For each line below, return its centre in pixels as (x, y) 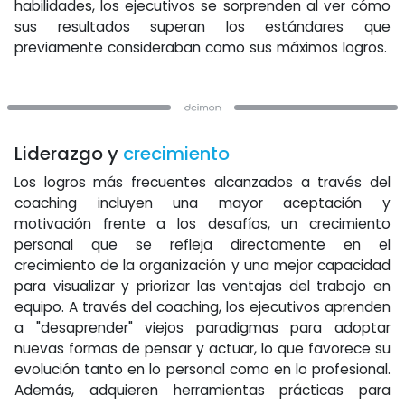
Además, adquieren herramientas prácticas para (202, 390)
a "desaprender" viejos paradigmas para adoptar (202, 328)
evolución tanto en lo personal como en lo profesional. (202, 369)
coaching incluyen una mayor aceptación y (202, 203)
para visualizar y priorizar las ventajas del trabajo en (202, 286)
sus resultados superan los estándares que (202, 27)
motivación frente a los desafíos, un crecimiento (202, 224)
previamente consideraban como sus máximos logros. (201, 47)
